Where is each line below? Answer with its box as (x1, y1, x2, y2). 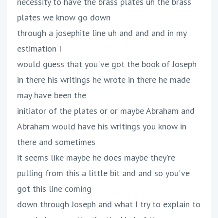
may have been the (17, 90, 86, 101)
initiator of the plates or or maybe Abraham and (17, 105, 195, 117)
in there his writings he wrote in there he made (17, 74, 190, 86)
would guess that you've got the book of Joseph (17, 58, 197, 70)
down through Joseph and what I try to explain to (17, 199, 200, 210)
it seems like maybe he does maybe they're (17, 152, 175, 163)
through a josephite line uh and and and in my (17, 27, 186, 39)
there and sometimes (17, 136, 95, 148)
